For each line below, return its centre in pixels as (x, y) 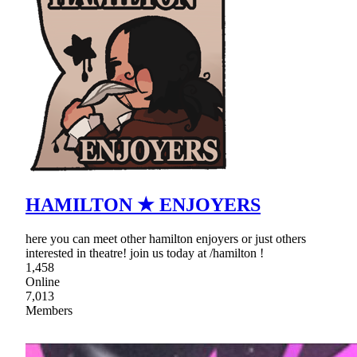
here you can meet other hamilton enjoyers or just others (166, 238)
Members (49, 310)
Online (43, 281)
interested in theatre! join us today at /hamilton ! (145, 253)
